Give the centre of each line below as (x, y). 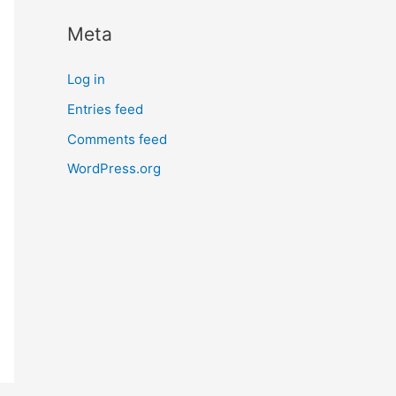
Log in (86, 79)
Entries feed (105, 109)
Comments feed (117, 139)
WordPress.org (114, 169)
